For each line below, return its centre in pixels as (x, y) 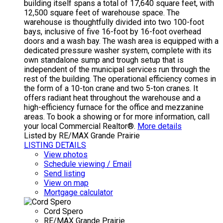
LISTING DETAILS (55, 145)
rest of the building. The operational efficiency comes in (120, 79)
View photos (66, 154)
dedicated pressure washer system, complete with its (118, 50)
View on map (66, 183)
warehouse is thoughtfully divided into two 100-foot (114, 22)
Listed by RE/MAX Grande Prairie (82, 135)
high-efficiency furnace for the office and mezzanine (114, 107)
